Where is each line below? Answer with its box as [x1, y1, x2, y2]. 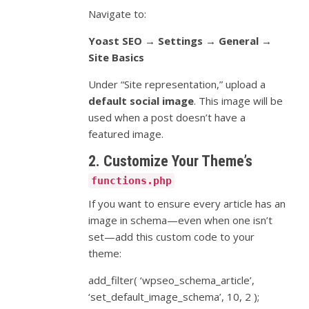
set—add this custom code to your [88, 230, 255, 244]
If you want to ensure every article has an [88, 197, 286, 211]
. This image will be [194, 94, 283, 108]
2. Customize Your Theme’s [88, 152, 253, 170]
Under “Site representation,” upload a [88, 77, 266, 92]
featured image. [88, 127, 164, 141]
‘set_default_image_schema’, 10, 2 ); [88, 290, 260, 304]
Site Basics [88, 50, 145, 65]
